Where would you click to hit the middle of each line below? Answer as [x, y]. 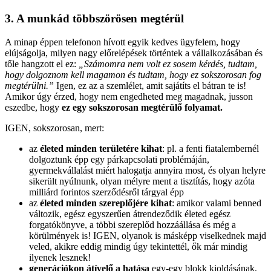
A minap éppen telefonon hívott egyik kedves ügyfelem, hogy [122, 42]
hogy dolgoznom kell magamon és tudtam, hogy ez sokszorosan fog [133, 74]
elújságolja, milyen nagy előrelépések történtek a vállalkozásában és [134, 53]
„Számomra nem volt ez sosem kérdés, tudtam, [168, 64]
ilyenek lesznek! [61, 257]
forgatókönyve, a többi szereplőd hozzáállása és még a [132, 224]
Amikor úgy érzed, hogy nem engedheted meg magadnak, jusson [129, 96]
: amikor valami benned [217, 203]
